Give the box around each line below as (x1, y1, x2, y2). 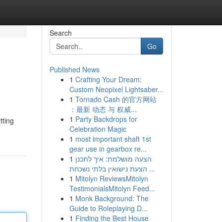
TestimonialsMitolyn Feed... (69, 183, 155, 193)
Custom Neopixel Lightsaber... (69, 84, 164, 94)
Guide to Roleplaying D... (69, 203, 148, 213)
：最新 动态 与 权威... (69, 104, 137, 114)
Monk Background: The (75, 193, 149, 203)
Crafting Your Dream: (75, 74, 142, 84)
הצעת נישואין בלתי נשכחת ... (147, 164, 155, 173)
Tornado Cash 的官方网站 (75, 94, 157, 104)
